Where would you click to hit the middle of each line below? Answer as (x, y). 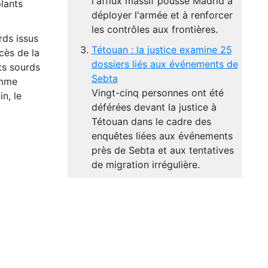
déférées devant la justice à (154, 107)
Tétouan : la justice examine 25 (162, 50)
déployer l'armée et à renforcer (162, 15)
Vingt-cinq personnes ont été (157, 93)
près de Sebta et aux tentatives (162, 150)
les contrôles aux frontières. (154, 29)
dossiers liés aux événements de (165, 64)
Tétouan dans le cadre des (151, 121)
